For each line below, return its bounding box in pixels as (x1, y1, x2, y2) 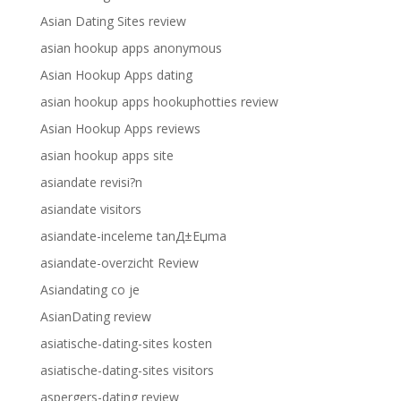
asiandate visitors (39, 200, 141, 218)
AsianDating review (39, 308, 151, 325)
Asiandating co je (39, 281, 140, 298)
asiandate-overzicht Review (39, 254, 199, 271)
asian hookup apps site (39, 147, 174, 164)
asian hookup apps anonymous (39, 39, 222, 56)
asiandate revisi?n (39, 174, 142, 191)
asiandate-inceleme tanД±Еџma (39, 227, 226, 244)
